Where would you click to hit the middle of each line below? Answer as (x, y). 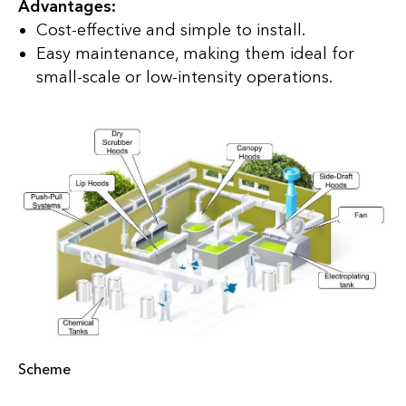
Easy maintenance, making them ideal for (195, 54)
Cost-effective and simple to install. (171, 30)
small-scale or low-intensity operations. (184, 77)
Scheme (44, 369)
